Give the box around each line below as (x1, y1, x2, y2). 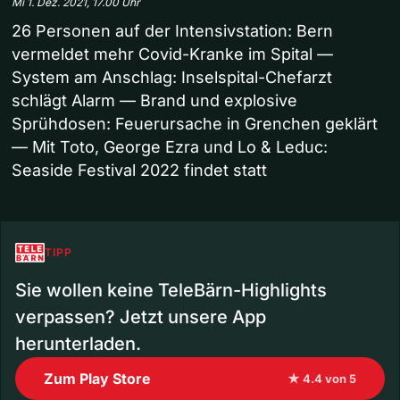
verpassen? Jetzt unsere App (15, 306, 266, 329)
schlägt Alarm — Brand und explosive (12, 91, 297, 111)
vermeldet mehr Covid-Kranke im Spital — (12, 45, 333, 64)
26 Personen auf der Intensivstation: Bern (12, 21, 333, 41)
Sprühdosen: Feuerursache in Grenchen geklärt (12, 114, 378, 134)
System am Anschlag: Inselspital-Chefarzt (12, 68, 332, 87)
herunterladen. (15, 333, 141, 355)
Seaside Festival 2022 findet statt (12, 161, 267, 180)
